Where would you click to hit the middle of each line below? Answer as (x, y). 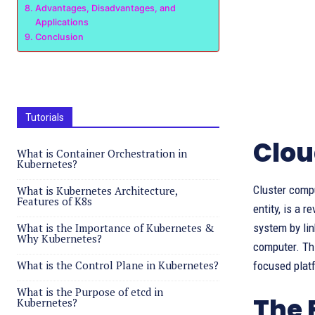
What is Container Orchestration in (102, 153)
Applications (62, 22)
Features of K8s (54, 201)
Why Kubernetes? (59, 238)
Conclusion (59, 37)
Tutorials (45, 117)
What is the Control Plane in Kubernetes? (118, 265)
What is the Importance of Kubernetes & (116, 228)
